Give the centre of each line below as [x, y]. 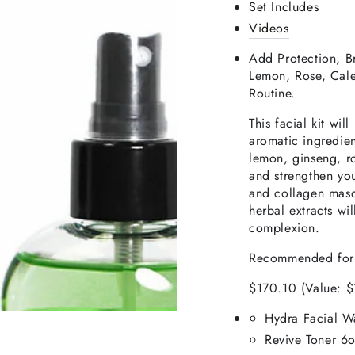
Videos [269, 28]
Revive [283, 339]
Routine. [272, 93]
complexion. [284, 227]
